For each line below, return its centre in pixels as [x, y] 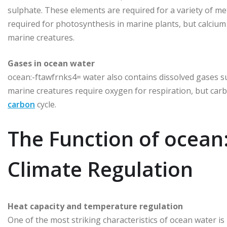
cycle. [46, 104]
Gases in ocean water [51, 63]
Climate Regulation [100, 169]
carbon [21, 104]
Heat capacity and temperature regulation [95, 206]
